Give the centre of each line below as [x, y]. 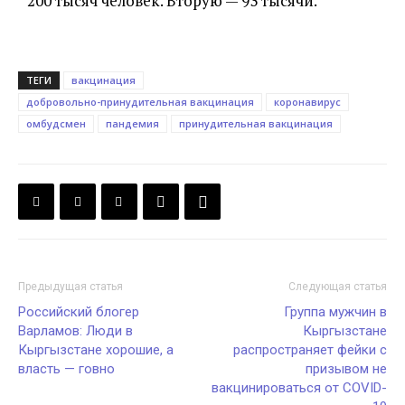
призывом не [346, 369]
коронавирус [307, 102]
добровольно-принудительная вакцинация [140, 102]
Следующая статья [338, 287]
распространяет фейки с [310, 350]
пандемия [132, 123]
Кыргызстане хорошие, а [96, 350]
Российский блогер [79, 312]
